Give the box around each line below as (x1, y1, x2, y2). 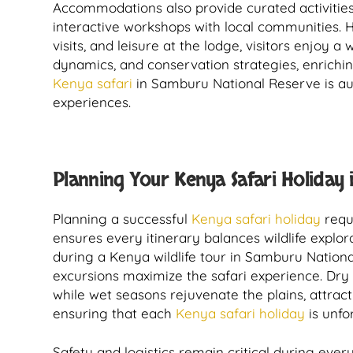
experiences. (53, 94, 131, 110)
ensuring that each (53, 305, 172, 321)
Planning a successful (53, 210, 191, 227)
